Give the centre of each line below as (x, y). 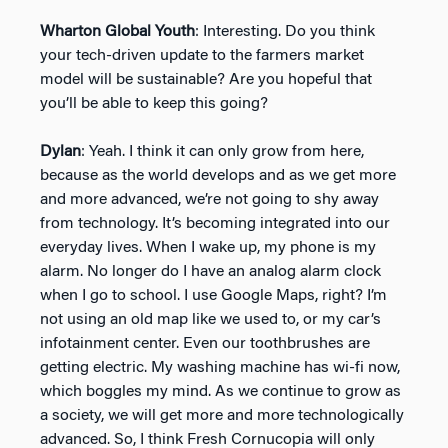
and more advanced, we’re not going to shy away (209, 199)
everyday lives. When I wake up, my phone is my (208, 247)
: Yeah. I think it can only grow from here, (222, 151)
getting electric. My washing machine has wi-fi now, (220, 367)
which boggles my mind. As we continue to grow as (220, 391)
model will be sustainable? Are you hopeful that (206, 79)
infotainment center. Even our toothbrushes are (205, 343)
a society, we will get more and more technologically (222, 415)
